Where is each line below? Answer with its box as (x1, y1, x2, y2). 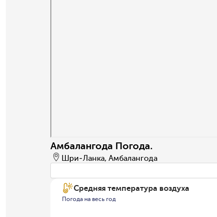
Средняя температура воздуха (74, 183, 189, 193)
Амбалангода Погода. (50, 140, 153, 152)
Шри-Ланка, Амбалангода (62, 154, 157, 163)
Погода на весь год (62, 196, 116, 203)
